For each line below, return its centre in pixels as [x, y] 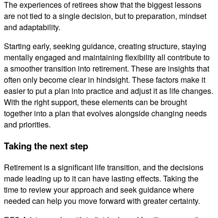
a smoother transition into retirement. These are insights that [107, 69]
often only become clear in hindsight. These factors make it [105, 80]
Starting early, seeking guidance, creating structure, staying [105, 46]
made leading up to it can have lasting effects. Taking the [101, 178]
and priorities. [27, 125]
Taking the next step [46, 146]
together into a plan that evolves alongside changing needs [105, 113]
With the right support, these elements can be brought [95, 102]
